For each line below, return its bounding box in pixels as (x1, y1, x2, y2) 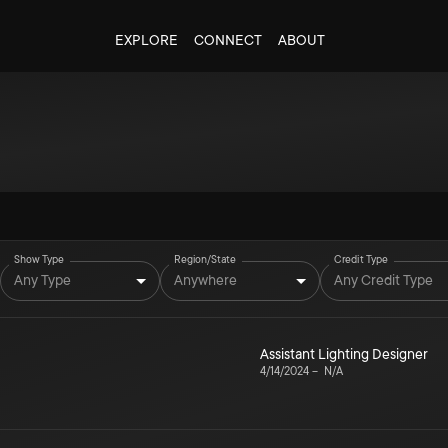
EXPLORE (114, 32, 178, 48)
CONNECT (193, 32, 262, 48)
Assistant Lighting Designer (260, 346, 428, 362)
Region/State (174, 253, 236, 266)
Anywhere (174, 271, 237, 288)
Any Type (14, 271, 71, 288)
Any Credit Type (334, 271, 433, 288)
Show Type (14, 253, 65, 266)
